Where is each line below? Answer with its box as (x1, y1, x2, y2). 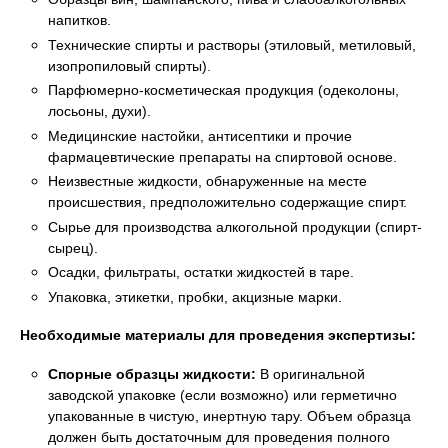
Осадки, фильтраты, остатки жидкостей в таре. (48, 263, 354, 282)
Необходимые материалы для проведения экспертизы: (20, 326, 416, 345)
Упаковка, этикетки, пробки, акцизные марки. (48, 287, 342, 306)
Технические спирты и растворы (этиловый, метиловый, (48, 35, 416, 54)
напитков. (48, 11, 111, 30)
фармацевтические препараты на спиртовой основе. (48, 147, 397, 166)
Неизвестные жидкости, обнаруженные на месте (48, 172, 367, 191)
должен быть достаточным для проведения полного (48, 427, 390, 446)
